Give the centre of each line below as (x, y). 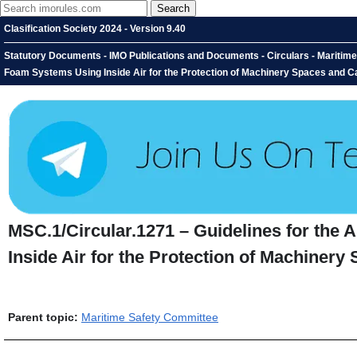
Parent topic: (43, 318)
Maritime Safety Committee (150, 318)
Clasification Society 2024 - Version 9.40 (95, 29)
